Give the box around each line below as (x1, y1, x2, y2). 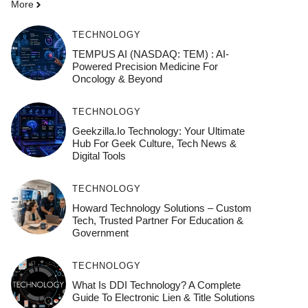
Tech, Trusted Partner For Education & (71, 214, 243, 227)
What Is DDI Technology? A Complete (71, 279, 241, 291)
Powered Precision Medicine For (71, 60, 218, 73)
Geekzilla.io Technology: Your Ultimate (71, 125, 245, 137)
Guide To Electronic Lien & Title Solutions (71, 291, 255, 304)
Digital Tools (71, 150, 126, 162)
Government (71, 227, 129, 239)
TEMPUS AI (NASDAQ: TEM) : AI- (71, 48, 229, 60)
